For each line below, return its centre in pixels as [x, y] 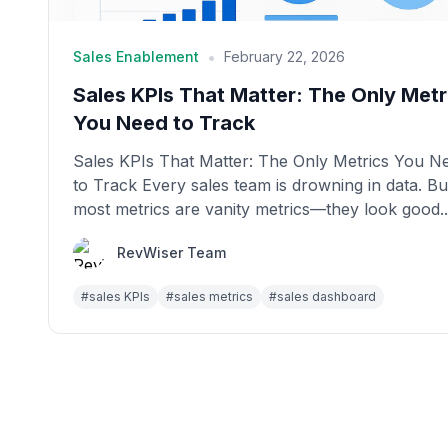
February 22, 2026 [284, 56]
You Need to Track [164, 123]
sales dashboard [326, 296]
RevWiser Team [171, 252]
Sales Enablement [136, 56]
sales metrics [213, 296]
